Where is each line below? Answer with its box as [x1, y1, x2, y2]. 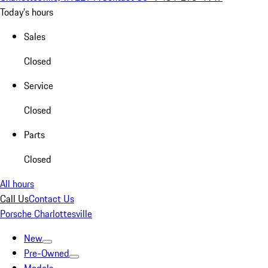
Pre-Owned [24, 246, 69, 260]
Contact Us [29, 191, 74, 206]
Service [24, 78, 53, 93]
